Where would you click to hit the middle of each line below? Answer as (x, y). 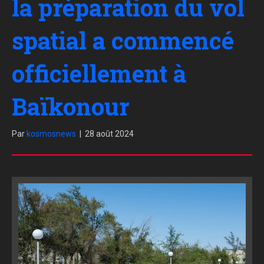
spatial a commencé (123, 41)
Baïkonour (70, 107)
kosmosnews (51, 134)
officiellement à (99, 74)
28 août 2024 (109, 134)
